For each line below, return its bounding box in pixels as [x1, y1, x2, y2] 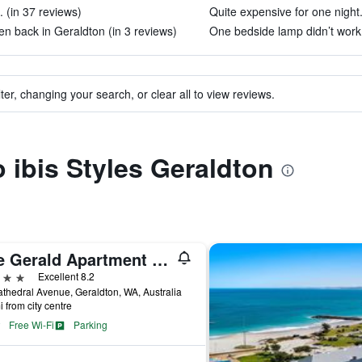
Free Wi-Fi [8, 318, 54, 331]
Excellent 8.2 [37, 269, 95, 283]
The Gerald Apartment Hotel [151, 247, 168, 271]
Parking [73, 318, 107, 331]
